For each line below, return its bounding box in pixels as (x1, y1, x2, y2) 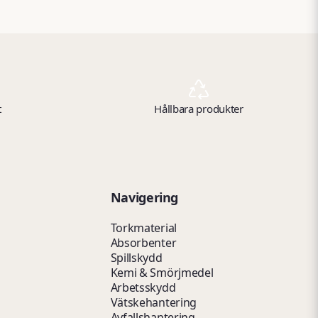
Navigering (110, 188, 179, 206)
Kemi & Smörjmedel (110, 264, 214, 280)
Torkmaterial (110, 219, 177, 236)
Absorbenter (110, 234, 177, 251)
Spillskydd (110, 249, 163, 265)
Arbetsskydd (110, 279, 176, 295)
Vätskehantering (110, 294, 197, 310)
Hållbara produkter (154, 101, 243, 116)
